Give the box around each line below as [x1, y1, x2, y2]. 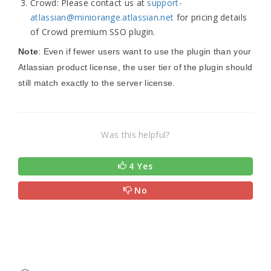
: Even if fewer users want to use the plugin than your [38, 47, 252, 56]
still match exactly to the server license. [18, 78, 175, 88]
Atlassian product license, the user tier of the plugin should [18, 62, 253, 72]
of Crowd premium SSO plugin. [30, 26, 155, 38]
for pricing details [174, 11, 247, 23]
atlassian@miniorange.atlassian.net [30, 11, 174, 23]
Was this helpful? [101, 129, 170, 140]
